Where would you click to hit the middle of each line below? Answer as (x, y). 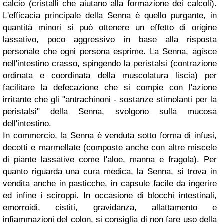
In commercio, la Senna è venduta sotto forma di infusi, (110, 136)
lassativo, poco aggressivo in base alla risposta (110, 40)
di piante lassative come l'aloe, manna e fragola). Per (110, 160)
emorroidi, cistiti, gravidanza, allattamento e (110, 208)
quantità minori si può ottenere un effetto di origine (110, 28)
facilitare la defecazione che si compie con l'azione (110, 88)
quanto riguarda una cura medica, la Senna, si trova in (110, 172)
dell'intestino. (27, 124)
